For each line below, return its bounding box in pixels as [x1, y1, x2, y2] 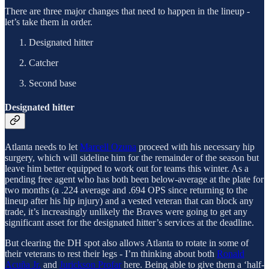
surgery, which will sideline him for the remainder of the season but [5, 152, 259, 163]
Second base [29, 78, 76, 89]
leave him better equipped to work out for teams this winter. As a [5, 163, 249, 174]
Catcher [29, 58, 58, 68]
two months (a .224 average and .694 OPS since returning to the [5, 184, 247, 195]
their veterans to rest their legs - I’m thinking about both [5, 248, 217, 259]
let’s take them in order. [5, 17, 92, 28]
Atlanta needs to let [5, 141, 80, 152]
